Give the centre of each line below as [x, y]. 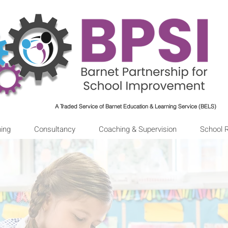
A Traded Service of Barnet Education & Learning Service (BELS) [136, 106]
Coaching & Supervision [138, 129]
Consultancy [55, 129]
